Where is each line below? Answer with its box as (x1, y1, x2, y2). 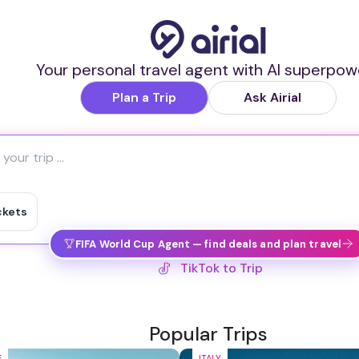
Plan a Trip (112, 89, 176, 106)
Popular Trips (149, 321, 268, 346)
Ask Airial (244, 89, 301, 106)
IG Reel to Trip (178, 260, 264, 276)
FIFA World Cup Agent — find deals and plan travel (75, 236, 341, 251)
